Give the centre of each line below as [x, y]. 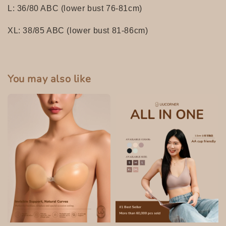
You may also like [49, 79]
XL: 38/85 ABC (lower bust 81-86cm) [78, 31]
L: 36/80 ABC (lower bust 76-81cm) [75, 8]
